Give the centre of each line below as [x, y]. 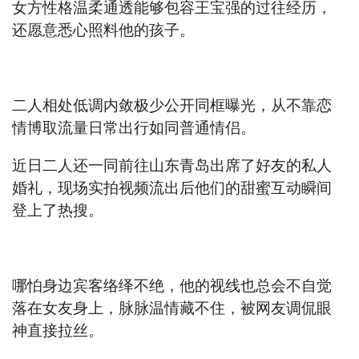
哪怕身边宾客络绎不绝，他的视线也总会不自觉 [172, 286]
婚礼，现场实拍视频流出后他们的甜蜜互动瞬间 [172, 188]
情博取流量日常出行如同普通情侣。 [134, 128]
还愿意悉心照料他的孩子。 [104, 30]
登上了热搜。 [58, 211]
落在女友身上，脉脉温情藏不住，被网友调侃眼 [172, 309]
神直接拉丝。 [58, 331]
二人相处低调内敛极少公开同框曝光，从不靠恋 [172, 106]
